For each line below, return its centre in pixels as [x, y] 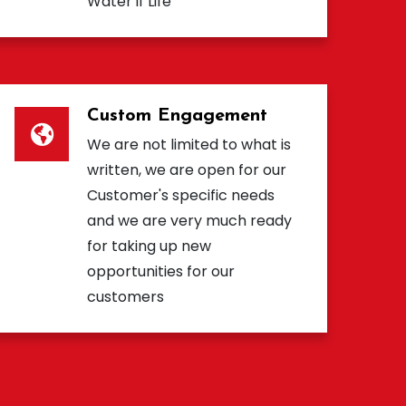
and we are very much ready [189, 221]
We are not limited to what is [189, 145]
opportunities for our [161, 272]
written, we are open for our [187, 170]
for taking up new [149, 246]
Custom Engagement [177, 116]
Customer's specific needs [181, 196]
